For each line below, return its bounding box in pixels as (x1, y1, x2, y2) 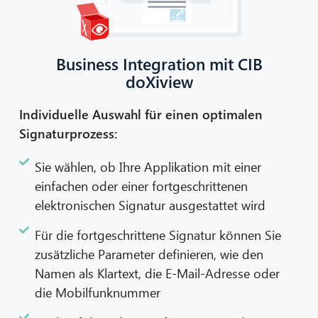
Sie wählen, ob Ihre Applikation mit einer (35, 157, 262, 175)
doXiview (125, 70, 193, 92)
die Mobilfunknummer (35, 283, 161, 301)
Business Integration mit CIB (55, 52, 263, 75)
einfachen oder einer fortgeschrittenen (35, 176, 248, 194)
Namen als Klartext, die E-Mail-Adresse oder (35, 263, 280, 282)
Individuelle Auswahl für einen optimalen (18, 104, 263, 123)
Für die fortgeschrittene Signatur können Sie (35, 225, 282, 243)
